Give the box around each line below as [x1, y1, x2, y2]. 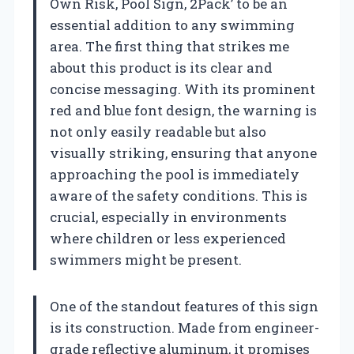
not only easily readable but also [50, 122, 266, 141]
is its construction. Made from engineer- [50, 318, 319, 337]
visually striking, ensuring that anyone [50, 143, 317, 162]
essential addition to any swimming [50, 15, 295, 34]
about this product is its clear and [50, 58, 273, 77]
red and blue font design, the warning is [50, 100, 317, 119]
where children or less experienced [50, 228, 286, 247]
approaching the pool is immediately [50, 164, 299, 183]
